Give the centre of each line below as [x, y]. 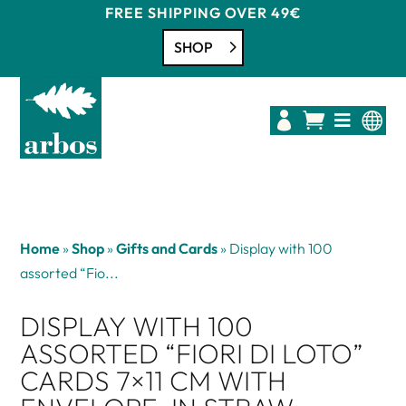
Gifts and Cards [167, 248]
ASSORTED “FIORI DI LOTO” [192, 353]
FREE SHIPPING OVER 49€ [203, 13]
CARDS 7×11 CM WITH [154, 380]
